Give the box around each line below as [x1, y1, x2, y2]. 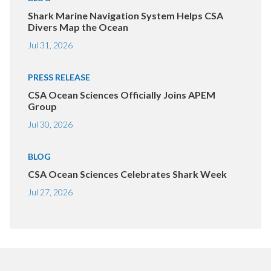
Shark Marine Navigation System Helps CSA [28, 10, 223, 22]
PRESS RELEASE [28, 72, 90, 83]
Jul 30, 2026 [28, 119, 73, 130]
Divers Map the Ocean [28, 21, 128, 33]
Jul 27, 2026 [28, 187, 73, 198]
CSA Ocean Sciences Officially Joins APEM [28, 89, 215, 101]
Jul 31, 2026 [28, 40, 73, 51]
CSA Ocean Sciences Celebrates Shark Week [28, 168, 227, 180]
